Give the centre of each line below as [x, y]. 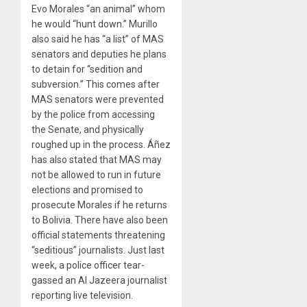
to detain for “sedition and [87, 70]
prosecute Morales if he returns [99, 205]
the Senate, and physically [88, 130]
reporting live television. [82, 296]
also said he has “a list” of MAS [98, 39]
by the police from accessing [93, 115]
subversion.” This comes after [96, 85]
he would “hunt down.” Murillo [95, 24]
